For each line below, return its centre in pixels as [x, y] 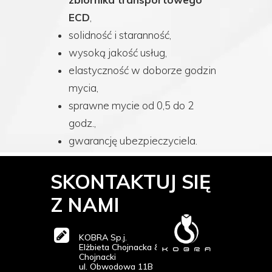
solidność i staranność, [120, 35]
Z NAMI [85, 205]
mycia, [83, 88]
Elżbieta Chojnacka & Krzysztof [140, 247]
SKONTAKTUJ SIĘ [131, 182]
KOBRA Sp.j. [103, 237]
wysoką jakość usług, [118, 53]
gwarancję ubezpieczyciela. [133, 141]
